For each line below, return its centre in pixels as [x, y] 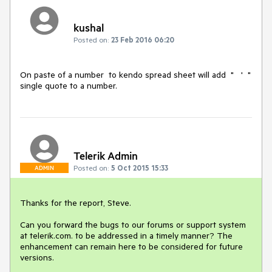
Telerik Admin [106, 156]
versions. [37, 258]
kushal [89, 27]
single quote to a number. [69, 86]
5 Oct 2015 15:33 [140, 168]
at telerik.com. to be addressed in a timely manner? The [126, 236]
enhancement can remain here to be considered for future [131, 247]
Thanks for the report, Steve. [76, 203]
